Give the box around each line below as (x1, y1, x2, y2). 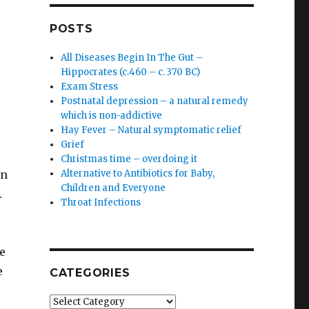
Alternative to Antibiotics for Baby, (61, 168, 215, 180)
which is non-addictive (61, 110, 163, 122)
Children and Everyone (61, 182, 166, 195)
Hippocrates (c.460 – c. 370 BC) (61, 66, 201, 79)
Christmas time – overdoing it (61, 153, 198, 166)
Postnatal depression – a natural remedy (61, 95, 249, 108)
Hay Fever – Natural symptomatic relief (61, 124, 242, 137)
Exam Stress (61, 81, 119, 93)
